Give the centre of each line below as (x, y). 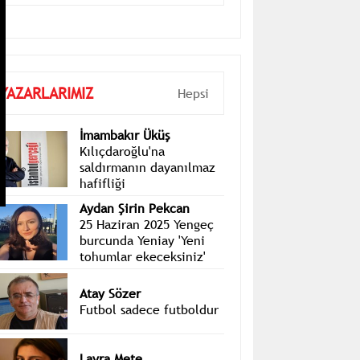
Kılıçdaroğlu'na (122, 175)
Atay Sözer (110, 317)
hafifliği (102, 207)
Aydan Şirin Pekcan (134, 232)
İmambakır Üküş (124, 159)
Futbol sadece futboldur (149, 333)
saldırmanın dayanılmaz (147, 191)
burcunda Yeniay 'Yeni (142, 264)
